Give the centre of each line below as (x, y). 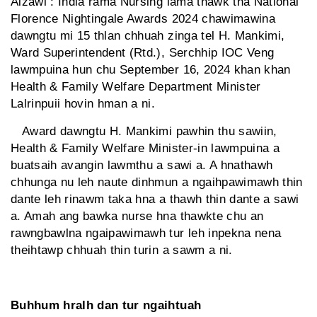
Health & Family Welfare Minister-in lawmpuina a (145, 149)
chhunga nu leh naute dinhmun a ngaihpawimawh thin (157, 183)
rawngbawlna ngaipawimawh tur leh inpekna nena (146, 234)
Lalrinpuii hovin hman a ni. (83, 104)
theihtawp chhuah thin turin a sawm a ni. (122, 250)
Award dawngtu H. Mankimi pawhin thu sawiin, (144, 132)
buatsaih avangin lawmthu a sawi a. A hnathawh (142, 166)
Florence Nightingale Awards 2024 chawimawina (143, 19)
